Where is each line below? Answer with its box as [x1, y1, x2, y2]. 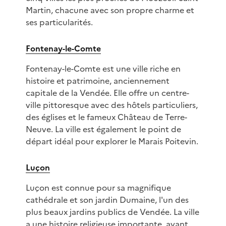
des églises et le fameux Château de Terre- [25, 111, 187, 124]
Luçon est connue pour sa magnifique [25, 182, 171, 194]
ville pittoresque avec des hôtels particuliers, [25, 99, 198, 111]
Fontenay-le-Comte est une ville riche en [25, 63, 181, 75]
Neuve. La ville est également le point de [25, 123, 181, 136]
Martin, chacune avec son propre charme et [25, 4, 194, 17]
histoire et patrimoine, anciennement [25, 75, 169, 87]
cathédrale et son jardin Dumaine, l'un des [25, 194, 189, 206]
